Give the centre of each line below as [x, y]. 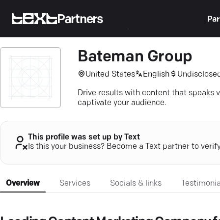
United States [110, 74]
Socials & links [136, 183]
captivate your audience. [122, 103]
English [156, 74]
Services [75, 183]
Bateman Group [135, 57]
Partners [80, 20]
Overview [23, 183]
